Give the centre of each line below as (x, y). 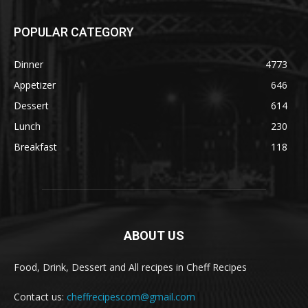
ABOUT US (154, 236)
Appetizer (35, 85)
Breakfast (35, 147)
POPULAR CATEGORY (74, 32)
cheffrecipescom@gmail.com (131, 297)
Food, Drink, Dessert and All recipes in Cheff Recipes (130, 267)
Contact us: (40, 297)
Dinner (29, 65)
